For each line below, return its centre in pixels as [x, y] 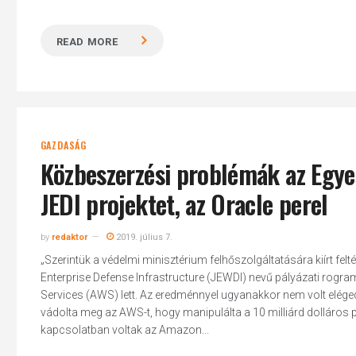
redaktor [69, 237]
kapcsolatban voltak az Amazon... [124, 330]
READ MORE [87, 42]
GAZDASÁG [63, 145]
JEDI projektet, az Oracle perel [184, 204]
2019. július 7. [143, 237]
